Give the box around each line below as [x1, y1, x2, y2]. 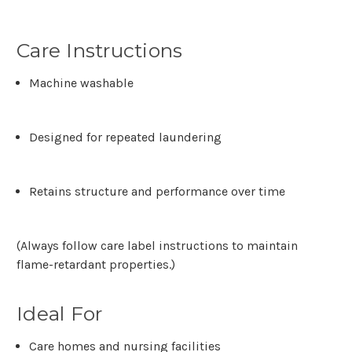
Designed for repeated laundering [29, 130, 222, 145]
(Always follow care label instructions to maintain [16, 238, 298, 254]
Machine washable [29, 75, 134, 91]
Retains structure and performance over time [29, 184, 286, 200]
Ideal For [16, 302, 103, 326]
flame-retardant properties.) [16, 257, 175, 273]
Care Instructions [16, 38, 183, 63]
